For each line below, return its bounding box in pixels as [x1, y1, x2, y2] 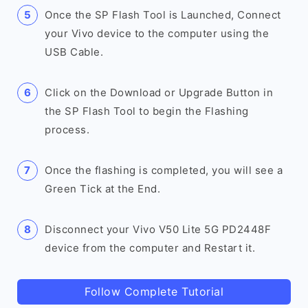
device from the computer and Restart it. [45, 241, 255, 254]
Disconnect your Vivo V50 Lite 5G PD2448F [45, 223, 271, 236]
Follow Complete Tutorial [85, 285, 223, 298]
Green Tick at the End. [45, 182, 160, 195]
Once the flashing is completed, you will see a [45, 164, 283, 177]
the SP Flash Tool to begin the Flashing [45, 104, 249, 118]
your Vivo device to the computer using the [45, 27, 269, 40]
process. [45, 123, 89, 136]
